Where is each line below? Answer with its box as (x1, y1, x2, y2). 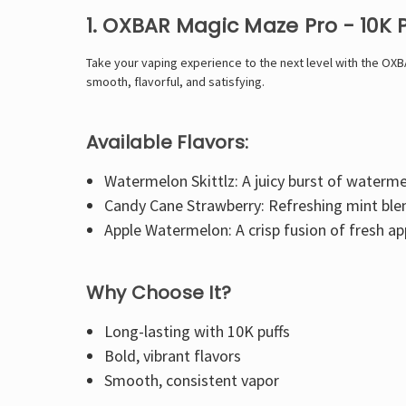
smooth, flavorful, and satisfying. (85, 72, 265, 90)
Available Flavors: (85, 129, 248, 155)
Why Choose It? (85, 279, 231, 305)
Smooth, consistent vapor (104, 369, 280, 391)
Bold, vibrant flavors (104, 344, 242, 366)
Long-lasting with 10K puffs (104, 320, 291, 342)
